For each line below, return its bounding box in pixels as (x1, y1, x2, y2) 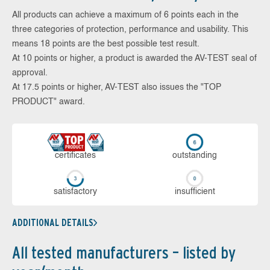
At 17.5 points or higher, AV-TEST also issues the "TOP (12, 83, 221, 92)
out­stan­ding (172, 151, 217, 160)
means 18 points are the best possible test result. (12, 39, 199, 48)
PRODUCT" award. (12, 97, 85, 106)
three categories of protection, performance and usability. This (12, 25, 248, 34)
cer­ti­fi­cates (55, 151, 96, 160)
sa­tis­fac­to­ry (54, 187, 97, 196)
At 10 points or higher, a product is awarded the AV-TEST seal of (12, 54, 257, 63)
